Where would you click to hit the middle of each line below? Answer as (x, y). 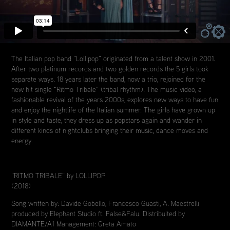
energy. (22, 141)
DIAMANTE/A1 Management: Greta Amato (74, 224)
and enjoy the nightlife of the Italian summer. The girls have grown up (113, 110)
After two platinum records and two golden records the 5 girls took (110, 69)
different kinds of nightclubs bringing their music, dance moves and (110, 130)
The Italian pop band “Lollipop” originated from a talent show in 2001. (113, 59)
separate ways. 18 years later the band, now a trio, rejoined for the (109, 79)
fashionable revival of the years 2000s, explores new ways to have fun (115, 100)
